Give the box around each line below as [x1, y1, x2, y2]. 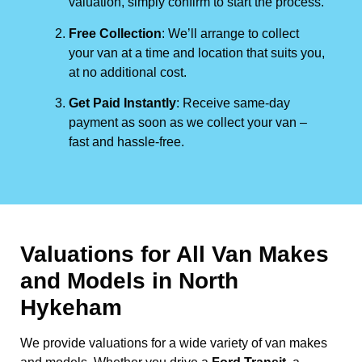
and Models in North [20, 267, 238, 293]
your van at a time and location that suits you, [69, 45, 325, 60]
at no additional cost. [69, 65, 187, 79]
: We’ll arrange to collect [162, 26, 299, 40]
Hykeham [20, 294, 122, 320]
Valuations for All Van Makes [20, 241, 329, 267]
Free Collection [69, 26, 162, 40]
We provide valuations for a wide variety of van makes [20, 335, 327, 350]
